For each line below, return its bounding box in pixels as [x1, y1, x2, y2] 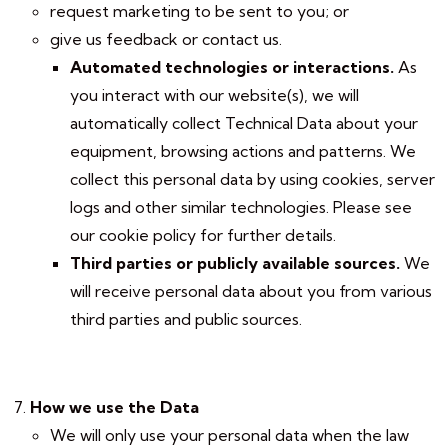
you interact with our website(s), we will [70, 85, 359, 105]
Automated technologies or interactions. [70, 57, 394, 77]
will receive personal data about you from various [70, 281, 432, 301]
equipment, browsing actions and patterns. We [70, 141, 416, 161]
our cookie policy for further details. [70, 225, 336, 245]
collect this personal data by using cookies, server [70, 169, 435, 189]
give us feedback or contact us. [50, 29, 282, 49]
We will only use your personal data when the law [50, 425, 409, 445]
